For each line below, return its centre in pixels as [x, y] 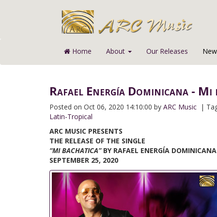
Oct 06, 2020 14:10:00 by [124, 107]
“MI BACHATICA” [76, 150]
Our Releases [167, 51]
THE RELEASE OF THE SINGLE [97, 141]
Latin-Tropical [71, 116]
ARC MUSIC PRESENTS [86, 131]
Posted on [67, 107]
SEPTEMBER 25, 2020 [84, 160]
